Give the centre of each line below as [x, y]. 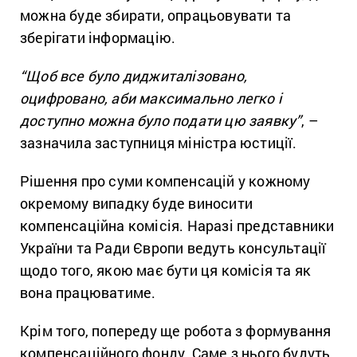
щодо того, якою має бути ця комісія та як [166, 270]
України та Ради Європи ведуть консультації [173, 247]
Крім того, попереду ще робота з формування [176, 330]
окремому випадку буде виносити [136, 203]
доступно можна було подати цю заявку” [161, 120]
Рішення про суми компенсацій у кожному [165, 180]
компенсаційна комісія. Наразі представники [177, 225]
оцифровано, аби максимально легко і [151, 98]
